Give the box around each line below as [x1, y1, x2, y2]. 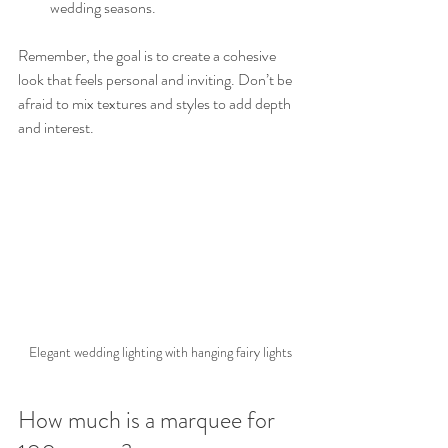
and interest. [18, 115, 94, 139]
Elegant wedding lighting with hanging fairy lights [28, 341, 292, 362]
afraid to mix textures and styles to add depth [18, 91, 294, 115]
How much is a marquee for [18, 402, 280, 437]
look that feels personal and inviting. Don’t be [18, 67, 295, 91]
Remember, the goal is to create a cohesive [18, 43, 279, 67]
